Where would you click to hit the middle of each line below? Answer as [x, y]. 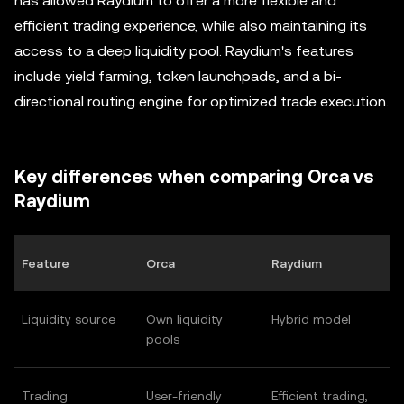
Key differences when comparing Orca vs [194, 177]
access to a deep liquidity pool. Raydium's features [184, 51]
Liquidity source [69, 320]
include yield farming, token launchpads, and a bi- [178, 77]
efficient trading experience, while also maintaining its [191, 26]
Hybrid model [311, 320]
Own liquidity [184, 320]
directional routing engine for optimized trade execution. [202, 102]
